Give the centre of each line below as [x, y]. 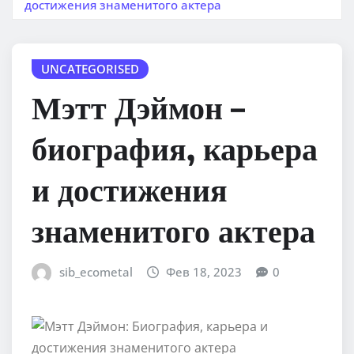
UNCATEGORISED [90, 68]
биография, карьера [175, 148]
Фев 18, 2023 [204, 272]
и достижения [130, 189]
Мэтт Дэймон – [138, 107]
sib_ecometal [96, 272]
